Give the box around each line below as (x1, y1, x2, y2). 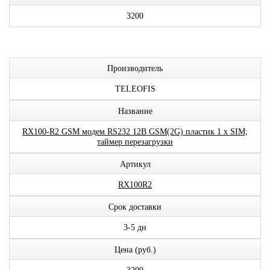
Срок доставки (108, 202, 162, 212)
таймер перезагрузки (97, 137, 173, 146)
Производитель (107, 64, 163, 73)
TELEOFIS (115, 84, 155, 93)
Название (118, 107, 152, 116)
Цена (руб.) (114, 245, 156, 254)
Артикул (119, 160, 151, 169)
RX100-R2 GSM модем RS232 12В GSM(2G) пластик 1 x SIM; (22, 127, 248, 136)
